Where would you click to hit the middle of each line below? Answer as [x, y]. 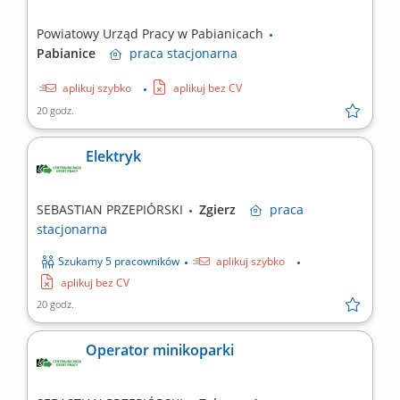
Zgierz [225, 210]
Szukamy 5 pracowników [119, 262]
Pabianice [73, 54]
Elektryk [113, 157]
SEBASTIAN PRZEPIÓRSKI [112, 210]
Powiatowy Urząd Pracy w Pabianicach [152, 34]
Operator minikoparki [160, 350]
